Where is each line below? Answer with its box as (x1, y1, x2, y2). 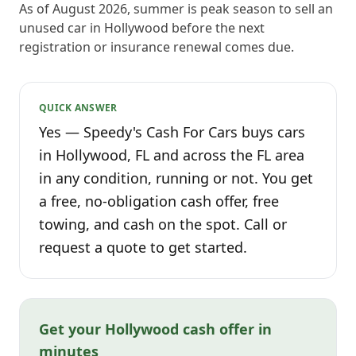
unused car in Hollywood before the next (19, 19, 265, 37)
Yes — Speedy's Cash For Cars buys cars (39, 122, 305, 141)
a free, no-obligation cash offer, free (39, 192, 279, 211)
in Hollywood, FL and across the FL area (39, 145, 304, 164)
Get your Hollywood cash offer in (39, 319, 272, 339)
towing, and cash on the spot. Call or (39, 215, 287, 234)
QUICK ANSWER (39, 101, 118, 114)
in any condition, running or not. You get (39, 168, 313, 188)
